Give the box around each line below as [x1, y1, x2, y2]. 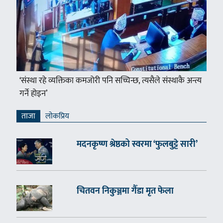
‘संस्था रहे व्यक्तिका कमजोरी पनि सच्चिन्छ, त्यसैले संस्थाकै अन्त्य [19, 74, 202, 88]
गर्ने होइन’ [19, 87, 47, 101]
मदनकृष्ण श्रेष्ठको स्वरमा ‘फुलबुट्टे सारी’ [76, 137, 198, 152]
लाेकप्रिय [45, 110, 69, 123]
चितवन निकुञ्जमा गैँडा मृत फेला [76, 184, 174, 199]
